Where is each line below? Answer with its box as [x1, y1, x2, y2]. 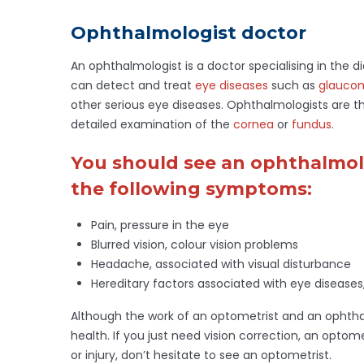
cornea [233, 116, 274, 133]
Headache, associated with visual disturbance [91, 256, 351, 273]
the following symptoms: [71, 178, 312, 201]
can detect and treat [71, 77, 195, 94]
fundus [292, 116, 331, 133]
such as [268, 77, 318, 94]
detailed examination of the [71, 116, 233, 133]
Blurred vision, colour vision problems [91, 236, 298, 253]
